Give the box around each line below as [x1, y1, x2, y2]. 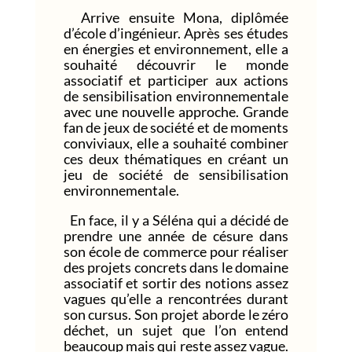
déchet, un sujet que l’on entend [63, 321, 289, 339]
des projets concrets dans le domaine [63, 258, 289, 276]
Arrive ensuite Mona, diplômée [63, 8, 289, 26]
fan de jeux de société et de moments [63, 118, 289, 136]
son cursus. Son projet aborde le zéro [63, 305, 289, 323]
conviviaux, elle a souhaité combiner [63, 134, 289, 152]
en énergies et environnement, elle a [63, 39, 289, 57]
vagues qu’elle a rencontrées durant [63, 289, 289, 307]
